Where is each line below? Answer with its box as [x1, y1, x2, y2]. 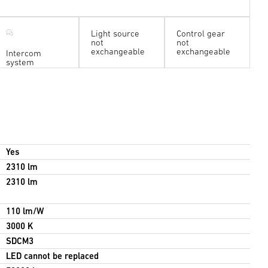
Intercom [5, 47, 41, 58]
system [5, 56, 34, 67]
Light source [91, 28, 140, 39]
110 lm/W [5, 206, 44, 217]
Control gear [176, 28, 225, 39]
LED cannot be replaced [5, 251, 99, 261]
